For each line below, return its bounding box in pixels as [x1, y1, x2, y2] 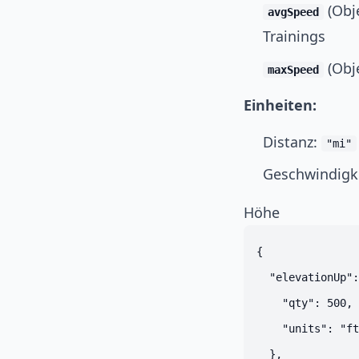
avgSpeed [268, 6, 319, 18]
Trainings [263, 26, 325, 46]
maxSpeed [268, 63, 319, 76]
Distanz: [263, 132, 321, 151]
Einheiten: [244, 95, 317, 115]
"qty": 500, [256, 296, 353, 309]
